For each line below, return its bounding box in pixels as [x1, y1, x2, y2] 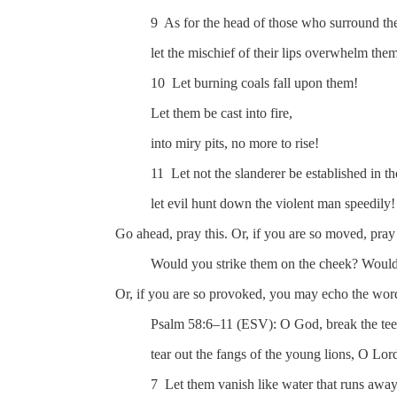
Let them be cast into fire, [151, 105, 292, 121]
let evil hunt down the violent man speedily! [151, 196, 395, 212]
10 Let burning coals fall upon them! [151, 75, 358, 91]
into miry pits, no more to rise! [151, 136, 319, 152]
